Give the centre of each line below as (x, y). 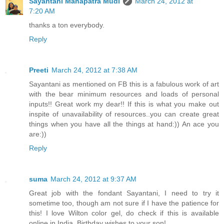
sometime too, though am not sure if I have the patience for (124, 203)
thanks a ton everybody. (67, 25)
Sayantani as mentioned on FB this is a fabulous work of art (124, 84)
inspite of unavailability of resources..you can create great (124, 114)
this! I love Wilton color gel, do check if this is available (124, 213)
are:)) (38, 134)
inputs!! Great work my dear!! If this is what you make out (124, 104)
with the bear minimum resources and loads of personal (124, 94)
